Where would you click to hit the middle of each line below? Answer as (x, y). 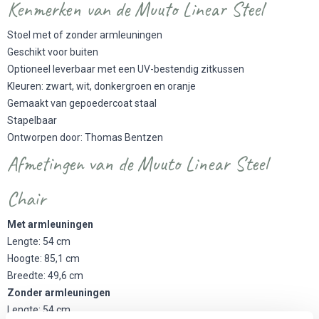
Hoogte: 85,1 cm (45, 258)
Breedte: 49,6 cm (46, 275)
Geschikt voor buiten (54, 52)
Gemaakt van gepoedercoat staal (83, 103)
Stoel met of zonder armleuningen (86, 35)
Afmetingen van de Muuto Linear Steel (137, 163)
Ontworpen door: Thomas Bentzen (86, 137)
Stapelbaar (33, 120)
